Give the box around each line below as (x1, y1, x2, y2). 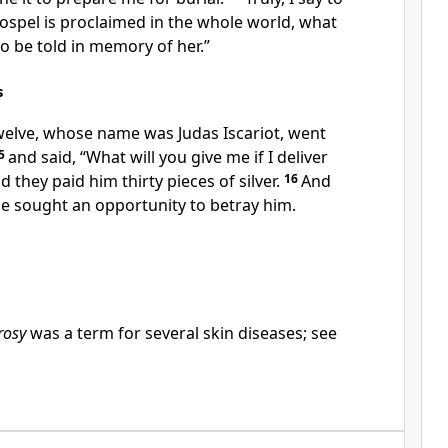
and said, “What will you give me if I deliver (8, 146, 328, 168)
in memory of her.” (71, 35, 210, 57)
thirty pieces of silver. (122, 170, 280, 192)
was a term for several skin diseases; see (26, 322, 337, 344)
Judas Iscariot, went (178, 122, 326, 144)
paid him (52, 170, 122, 192)
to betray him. (190, 194, 296, 216)
